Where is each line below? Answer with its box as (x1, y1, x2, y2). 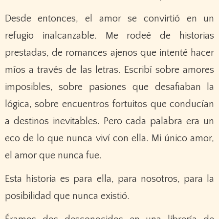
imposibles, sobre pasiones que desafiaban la (4, 81, 215, 92)
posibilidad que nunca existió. (4, 190, 130, 201)
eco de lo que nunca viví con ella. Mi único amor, (4, 132, 215, 144)
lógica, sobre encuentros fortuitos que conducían (4, 98, 215, 109)
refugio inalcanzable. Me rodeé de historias (4, 30, 215, 41)
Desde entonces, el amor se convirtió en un (4, 13, 215, 24)
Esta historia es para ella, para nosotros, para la (4, 173, 215, 184)
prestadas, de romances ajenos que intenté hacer (4, 47, 215, 58)
